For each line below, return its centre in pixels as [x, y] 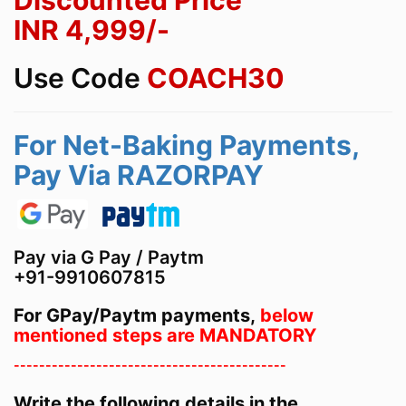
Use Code [77, 78]
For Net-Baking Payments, [186, 145]
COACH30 [216, 78]
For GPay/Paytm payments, [137, 316]
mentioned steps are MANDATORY [165, 336]
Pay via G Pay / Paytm [109, 258]
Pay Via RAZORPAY [139, 175]
